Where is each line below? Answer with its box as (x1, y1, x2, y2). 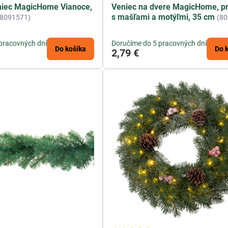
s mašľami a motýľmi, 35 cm (111, 12, 215, 22)
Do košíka (55, 45, 87, 53)
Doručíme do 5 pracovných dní (111, 39, 207, 48)
